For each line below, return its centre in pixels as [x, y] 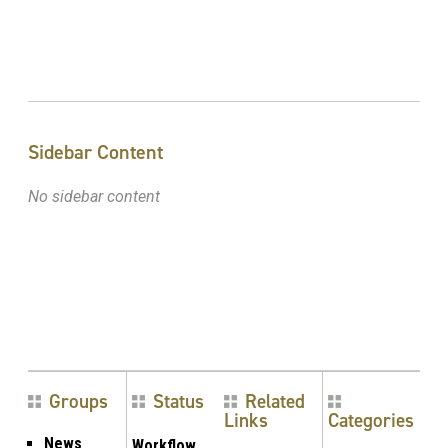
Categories [371, 420]
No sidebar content [94, 196]
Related [275, 401]
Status [178, 401]
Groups [78, 401]
